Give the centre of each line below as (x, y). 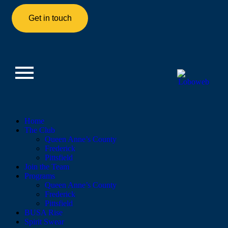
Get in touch (50, 18)
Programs (40, 176)
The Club (40, 130)
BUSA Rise (44, 212)
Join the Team (47, 167)
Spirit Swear (44, 222)
